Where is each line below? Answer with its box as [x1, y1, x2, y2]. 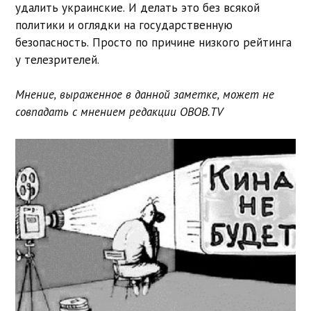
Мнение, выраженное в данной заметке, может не [15, 87, 275, 103]
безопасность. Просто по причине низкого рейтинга [15, 34, 292, 50]
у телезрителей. [15, 51, 100, 67]
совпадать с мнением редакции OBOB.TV [15, 104, 224, 120]
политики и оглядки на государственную [15, 17, 233, 33]
